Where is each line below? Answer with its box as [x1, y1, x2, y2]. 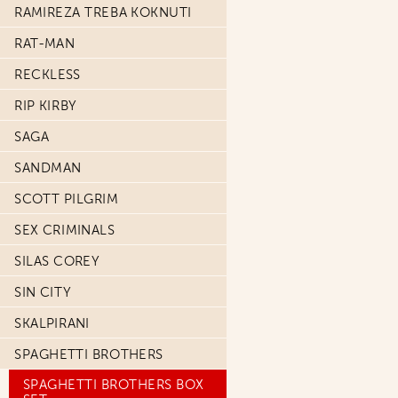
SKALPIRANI [14, 315, 90, 331]
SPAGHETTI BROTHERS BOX [23, 377, 204, 393]
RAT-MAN [14, 36, 76, 52]
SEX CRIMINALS [14, 222, 115, 238]
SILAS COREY [14, 253, 100, 269]
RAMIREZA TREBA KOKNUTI [14, 4, 192, 20]
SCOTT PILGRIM [14, 191, 119, 207]
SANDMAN [14, 160, 82, 176]
